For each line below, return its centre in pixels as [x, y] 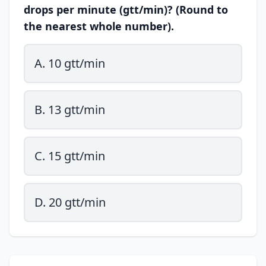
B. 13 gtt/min [70, 110]
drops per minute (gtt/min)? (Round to [126, 9]
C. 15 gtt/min [70, 156]
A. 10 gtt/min [70, 63]
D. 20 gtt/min [70, 202]
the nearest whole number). [99, 26]
